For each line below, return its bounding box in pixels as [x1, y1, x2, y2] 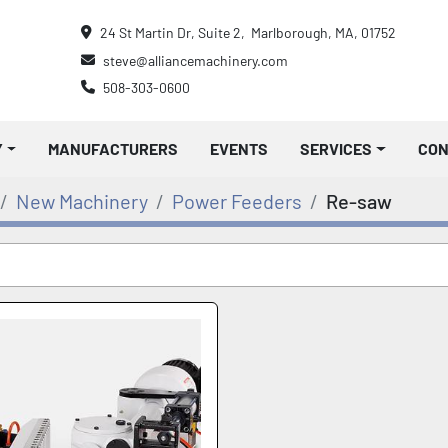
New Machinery [16, 189, 148, 214]
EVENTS [219, 139, 269, 159]
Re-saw [326, 189, 392, 214]
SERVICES [310, 139, 373, 159]
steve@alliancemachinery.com [103, 51, 288, 69]
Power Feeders [172, 189, 302, 214]
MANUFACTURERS [59, 139, 179, 159]
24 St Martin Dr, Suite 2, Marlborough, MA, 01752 [100, 24, 396, 42]
